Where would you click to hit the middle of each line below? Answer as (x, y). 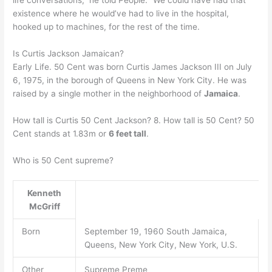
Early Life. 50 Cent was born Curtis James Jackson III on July (133, 67)
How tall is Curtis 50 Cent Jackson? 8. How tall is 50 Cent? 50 (134, 121)
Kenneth (45, 193)
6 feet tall (128, 134)
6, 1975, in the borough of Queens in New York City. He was (130, 80)
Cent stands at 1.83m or (61, 134)
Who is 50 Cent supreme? (63, 161)
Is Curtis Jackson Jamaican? (69, 54)
